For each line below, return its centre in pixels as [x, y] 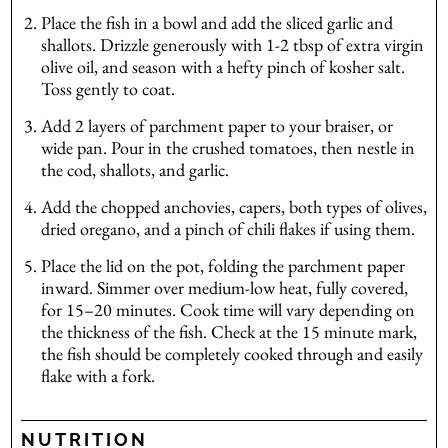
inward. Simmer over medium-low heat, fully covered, [224, 288]
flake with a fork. [97, 376]
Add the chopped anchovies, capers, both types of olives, [233, 207]
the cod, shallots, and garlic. [134, 170]
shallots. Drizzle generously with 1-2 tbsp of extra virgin [232, 45]
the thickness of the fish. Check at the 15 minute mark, [228, 332]
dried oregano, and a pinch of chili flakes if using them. [227, 229]
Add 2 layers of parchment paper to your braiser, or [216, 126]
